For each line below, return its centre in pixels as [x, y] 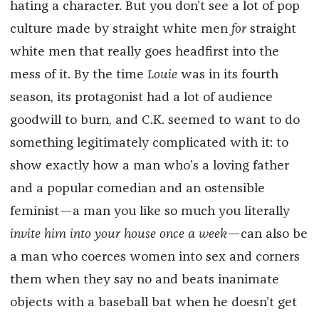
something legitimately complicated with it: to [149, 143]
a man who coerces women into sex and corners [155, 257]
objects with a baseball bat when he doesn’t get [153, 303]
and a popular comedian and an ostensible [137, 189]
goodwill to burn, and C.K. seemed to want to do [155, 121]
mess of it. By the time [78, 75]
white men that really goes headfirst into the [144, 52]
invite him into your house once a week [118, 235]
